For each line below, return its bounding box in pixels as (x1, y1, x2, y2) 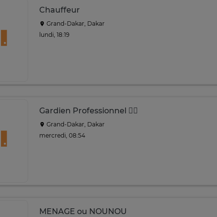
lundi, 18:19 (39, 31, 69, 38)
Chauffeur (39, 5, 80, 15)
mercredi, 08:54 (39, 131, 85, 139)
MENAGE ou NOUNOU (39, 207, 127, 216)
